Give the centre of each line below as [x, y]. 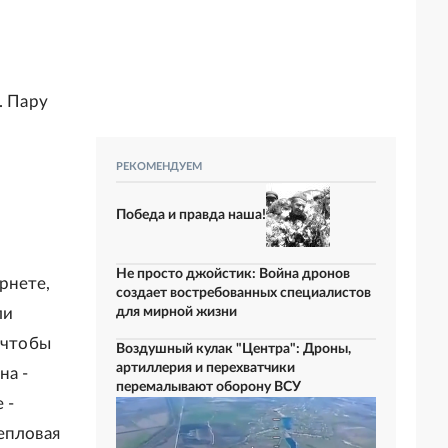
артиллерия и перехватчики [205, 368]
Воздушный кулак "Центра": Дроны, [233, 349]
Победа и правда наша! [191, 214]
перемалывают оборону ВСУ [208, 387]
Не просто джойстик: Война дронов [233, 274]
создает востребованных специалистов [243, 293]
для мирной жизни [176, 312]
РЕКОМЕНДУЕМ [159, 166]
